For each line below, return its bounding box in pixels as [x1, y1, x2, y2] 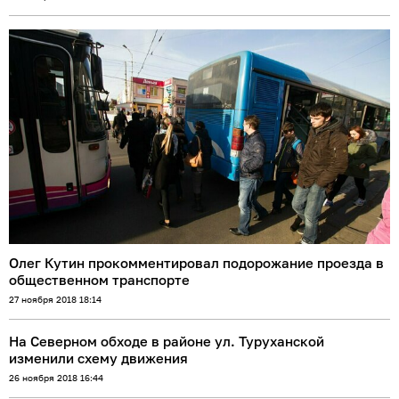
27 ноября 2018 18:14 [9, 293, 102, 305]
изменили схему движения [9, 349, 188, 366]
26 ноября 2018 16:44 [9, 371, 103, 383]
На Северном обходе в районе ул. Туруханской [9, 332, 324, 349]
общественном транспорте [9, 271, 190, 288]
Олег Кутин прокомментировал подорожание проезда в [9, 254, 384, 271]
